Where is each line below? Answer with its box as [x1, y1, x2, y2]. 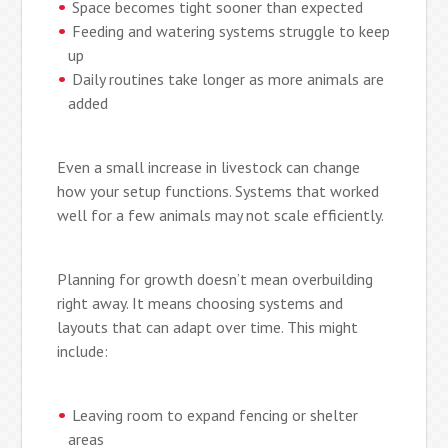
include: [57, 340, 109, 361]
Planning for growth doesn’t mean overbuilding [57, 268, 374, 289]
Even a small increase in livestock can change [57, 156, 361, 177]
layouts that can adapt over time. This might [57, 316, 359, 337]
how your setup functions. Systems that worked [57, 180, 380, 201]
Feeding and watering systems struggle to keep [72, 20, 391, 41]
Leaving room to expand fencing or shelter [72, 404, 359, 425]
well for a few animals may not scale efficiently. [57, 204, 385, 225]
